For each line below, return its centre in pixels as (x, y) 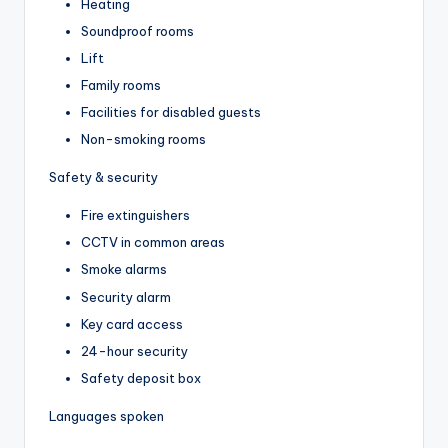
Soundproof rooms (137, 30)
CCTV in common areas (153, 242)
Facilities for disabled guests (171, 112)
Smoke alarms (124, 269)
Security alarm (126, 296)
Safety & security (103, 177)
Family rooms (121, 84)
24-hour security (134, 350)
